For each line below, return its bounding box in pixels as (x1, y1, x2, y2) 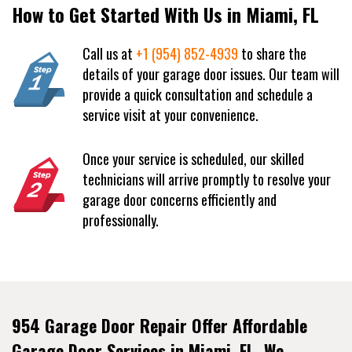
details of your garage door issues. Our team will (82, 63, 339, 84)
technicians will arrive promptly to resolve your (82, 168, 331, 189)
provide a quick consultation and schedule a (82, 83, 313, 104)
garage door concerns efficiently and (82, 189, 277, 210)
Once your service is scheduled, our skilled (82, 148, 304, 169)
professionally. (82, 209, 159, 230)
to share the (238, 42, 306, 64)
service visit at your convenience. (82, 104, 258, 125)
